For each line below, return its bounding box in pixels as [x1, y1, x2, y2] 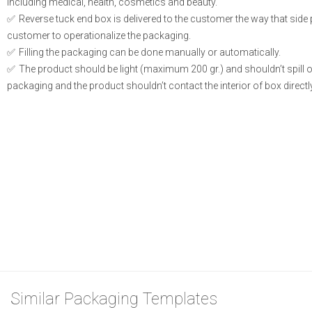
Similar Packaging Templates [10, 290, 217, 309]
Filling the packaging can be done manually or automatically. [17, 47, 281, 58]
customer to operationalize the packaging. [7, 30, 191, 42]
